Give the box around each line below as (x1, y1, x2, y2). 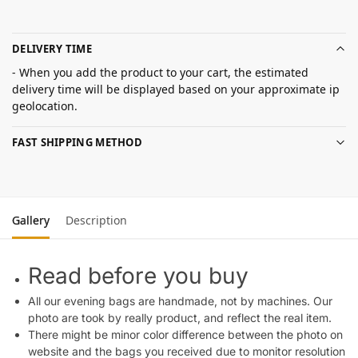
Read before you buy (28, 261, 249, 289)
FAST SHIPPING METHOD (12, 134, 142, 149)
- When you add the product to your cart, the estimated (12, 65, 308, 81)
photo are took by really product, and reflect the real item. (28, 310, 332, 324)
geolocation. (12, 98, 78, 114)
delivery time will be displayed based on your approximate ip (12, 82, 340, 97)
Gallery (12, 212, 50, 228)
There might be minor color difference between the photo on (28, 327, 343, 341)
